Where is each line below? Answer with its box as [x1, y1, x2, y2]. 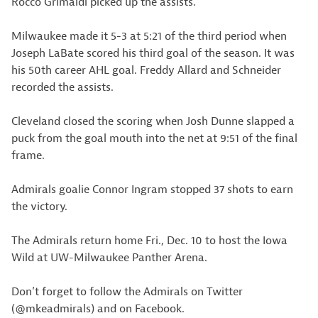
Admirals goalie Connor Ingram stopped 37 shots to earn [11, 182, 293, 197]
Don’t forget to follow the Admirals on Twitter [11, 285, 243, 299]
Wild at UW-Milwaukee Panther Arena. [11, 251, 207, 265]
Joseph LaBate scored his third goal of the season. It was [11, 46, 295, 60]
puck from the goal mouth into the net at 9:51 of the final [11, 131, 297, 146]
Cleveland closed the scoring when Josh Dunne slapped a [11, 114, 295, 128]
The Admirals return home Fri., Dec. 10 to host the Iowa [11, 234, 287, 248]
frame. [11, 148, 45, 163]
